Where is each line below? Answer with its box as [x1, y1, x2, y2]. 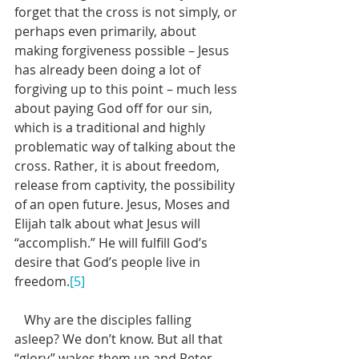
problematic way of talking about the [14, 138, 239, 155]
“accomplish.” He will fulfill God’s [14, 234, 211, 252]
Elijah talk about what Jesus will [14, 215, 204, 232]
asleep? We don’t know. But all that [14, 330, 226, 348]
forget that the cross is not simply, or [14, 3, 240, 21]
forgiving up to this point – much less [14, 80, 240, 98]
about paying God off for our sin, [14, 99, 216, 117]
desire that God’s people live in [14, 253, 204, 271]
